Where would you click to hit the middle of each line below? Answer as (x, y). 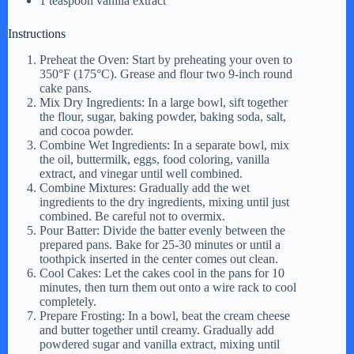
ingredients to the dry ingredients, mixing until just (164, 202)
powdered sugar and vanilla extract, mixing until (160, 345)
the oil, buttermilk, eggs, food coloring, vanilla (154, 160)
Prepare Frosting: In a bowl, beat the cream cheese (165, 316)
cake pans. (66, 88)
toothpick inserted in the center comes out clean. (159, 259)
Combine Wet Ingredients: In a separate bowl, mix (164, 145)
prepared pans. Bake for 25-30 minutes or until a (160, 245)
